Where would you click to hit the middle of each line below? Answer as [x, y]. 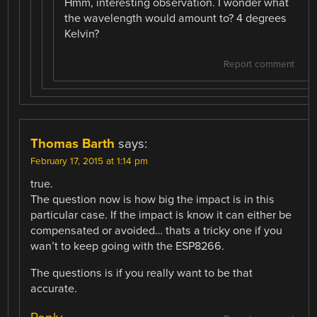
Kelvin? [82, 34]
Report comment [259, 64]
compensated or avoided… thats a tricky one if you [157, 230]
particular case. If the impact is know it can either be [161, 215]
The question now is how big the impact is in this [153, 199]
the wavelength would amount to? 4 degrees [176, 18]
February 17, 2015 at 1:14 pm [90, 161]
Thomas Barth [73, 143]
